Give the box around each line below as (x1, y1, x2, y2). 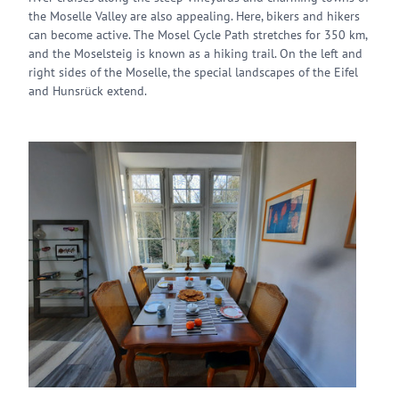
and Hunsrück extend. (28, 83, 147, 99)
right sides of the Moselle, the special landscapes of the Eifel (28, 64, 358, 80)
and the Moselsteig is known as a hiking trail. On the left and (28, 45, 362, 61)
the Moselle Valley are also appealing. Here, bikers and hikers (28, 8, 360, 24)
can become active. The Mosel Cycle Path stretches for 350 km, (28, 27, 367, 43)
